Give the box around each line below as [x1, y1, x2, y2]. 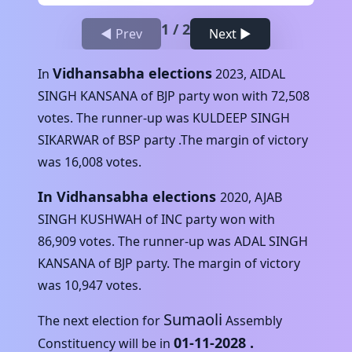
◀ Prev [101, 24, 142, 42]
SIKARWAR [38, 130, 99, 148]
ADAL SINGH [234, 232, 308, 250]
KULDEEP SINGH [192, 108, 290, 126]
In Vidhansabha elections [38, 186, 216, 206]
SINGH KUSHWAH [38, 210, 142, 228]
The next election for [38, 311, 160, 329]
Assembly [222, 311, 282, 329]
